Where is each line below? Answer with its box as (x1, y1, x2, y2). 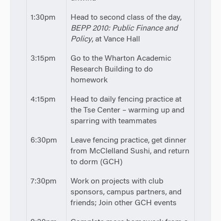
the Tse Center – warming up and (70, 106, 184, 114)
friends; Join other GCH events (70, 199, 177, 207)
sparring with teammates (70, 117, 157, 125)
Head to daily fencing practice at (70, 95, 182, 104)
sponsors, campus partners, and (70, 188, 182, 196)
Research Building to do (70, 65, 153, 74)
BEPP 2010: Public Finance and (70, 24, 178, 33)
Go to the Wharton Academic (70, 54, 171, 63)
